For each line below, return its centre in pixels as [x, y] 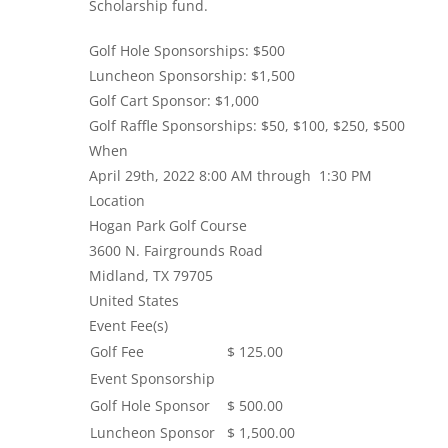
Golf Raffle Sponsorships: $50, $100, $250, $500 [247, 126]
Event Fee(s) [128, 326]
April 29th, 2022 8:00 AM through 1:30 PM [230, 176]
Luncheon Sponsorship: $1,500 [192, 76]
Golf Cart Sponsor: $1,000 [174, 101]
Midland [117, 276]
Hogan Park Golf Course [168, 226]
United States [134, 301]
